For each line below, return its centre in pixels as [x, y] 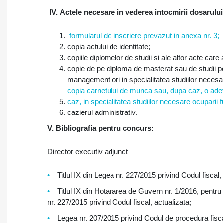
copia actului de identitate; [109, 47]
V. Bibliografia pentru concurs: [101, 128]
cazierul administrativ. [102, 112]
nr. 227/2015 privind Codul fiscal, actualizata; [119, 202]
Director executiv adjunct [88, 152]
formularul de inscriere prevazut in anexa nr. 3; [143, 36]
